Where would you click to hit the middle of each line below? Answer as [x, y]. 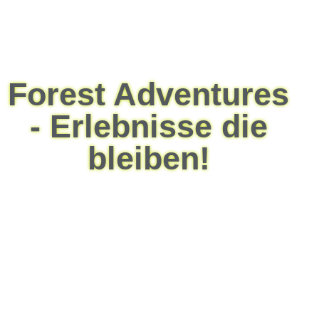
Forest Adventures [149, 94]
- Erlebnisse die [148, 126]
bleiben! [148, 158]
